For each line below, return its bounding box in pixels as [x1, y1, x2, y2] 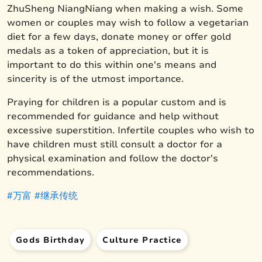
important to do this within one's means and [7, 59, 216, 70]
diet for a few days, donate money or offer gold [7, 31, 231, 42]
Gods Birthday [16, 235, 85, 245]
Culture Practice [102, 235, 182, 245]
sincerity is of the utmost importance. [7, 73, 184, 84]
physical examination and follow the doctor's [7, 153, 218, 164]
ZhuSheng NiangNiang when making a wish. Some [7, 3, 243, 14]
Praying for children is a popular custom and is [7, 96, 226, 108]
